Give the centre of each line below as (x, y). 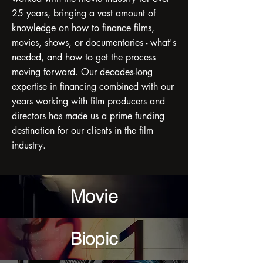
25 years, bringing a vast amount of (84, 13)
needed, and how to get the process (84, 57)
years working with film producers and (88, 101)
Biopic (94, 239)
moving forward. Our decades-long (82, 72)
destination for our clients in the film (82, 131)
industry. (29, 145)
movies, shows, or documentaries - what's (94, 43)
